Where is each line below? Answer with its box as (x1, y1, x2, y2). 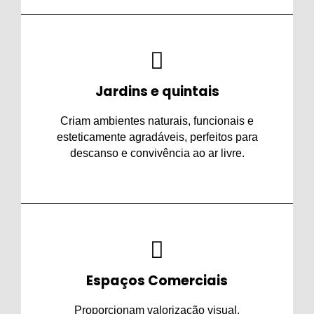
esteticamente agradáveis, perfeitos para (56, 131, 258, 144)
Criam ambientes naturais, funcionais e (60, 115, 254, 128)
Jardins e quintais (95, 82, 219, 102)
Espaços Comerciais (86, 271, 228, 291)
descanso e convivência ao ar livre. (69, 147, 245, 160)
